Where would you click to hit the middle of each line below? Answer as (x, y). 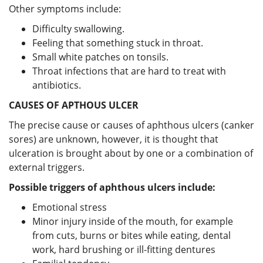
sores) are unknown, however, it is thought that (114, 139)
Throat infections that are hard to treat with (129, 71)
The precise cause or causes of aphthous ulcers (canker (131, 125)
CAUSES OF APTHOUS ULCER (74, 105)
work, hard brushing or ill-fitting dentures (124, 249)
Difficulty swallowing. (78, 28)
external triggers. (47, 167)
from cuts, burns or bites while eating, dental (131, 235)
